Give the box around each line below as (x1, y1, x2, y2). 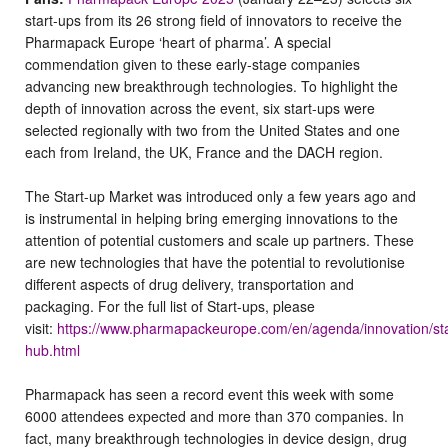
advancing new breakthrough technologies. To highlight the (25, 75, 398, 96)
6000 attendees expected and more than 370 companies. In (25, 405, 404, 426)
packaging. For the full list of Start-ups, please (25, 295, 315, 316)
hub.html (25, 339, 80, 360)
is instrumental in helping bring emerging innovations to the (25, 207, 398, 228)
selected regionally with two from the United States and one (25, 119, 400, 140)
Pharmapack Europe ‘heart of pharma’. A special (25, 31, 331, 52)
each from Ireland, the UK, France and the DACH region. (25, 141, 383, 162)
